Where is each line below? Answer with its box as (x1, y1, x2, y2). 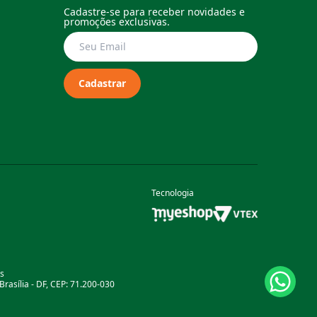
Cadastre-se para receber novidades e (63, 4, 245, 18)
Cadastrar (78, 76, 126, 90)
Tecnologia (151, 186, 194, 199)
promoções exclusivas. (63, 14, 170, 28)
